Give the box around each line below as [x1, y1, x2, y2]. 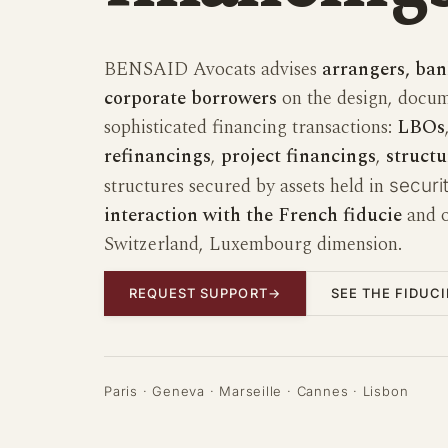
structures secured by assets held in [104, 171, 389, 201]
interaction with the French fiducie [104, 200, 402, 230]
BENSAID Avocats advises [104, 54, 322, 84]
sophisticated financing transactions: [104, 112, 397, 142]
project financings [221, 141, 376, 171]
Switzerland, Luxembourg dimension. [104, 229, 402, 259]
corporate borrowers [104, 83, 277, 113]
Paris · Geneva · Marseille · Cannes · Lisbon [104, 382, 409, 399]
